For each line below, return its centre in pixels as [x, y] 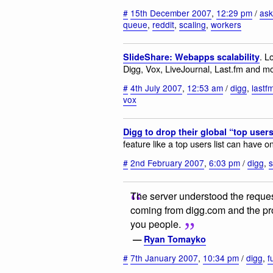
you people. [156, 224]
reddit [163, 24]
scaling [193, 24]
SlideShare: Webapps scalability [191, 57]
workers [226, 24]
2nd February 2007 [167, 162]
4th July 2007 [156, 87]
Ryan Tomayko [175, 239]
